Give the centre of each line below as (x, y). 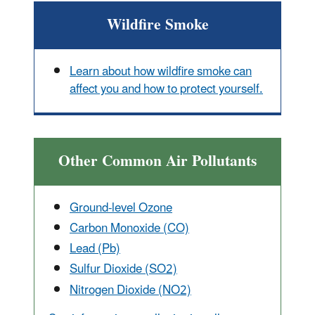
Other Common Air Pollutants (157, 161)
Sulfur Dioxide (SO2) (123, 270)
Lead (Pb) (95, 249)
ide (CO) (167, 228)
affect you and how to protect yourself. (166, 89)
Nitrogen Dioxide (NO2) (130, 290)
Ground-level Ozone (121, 208)
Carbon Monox (107, 228)
